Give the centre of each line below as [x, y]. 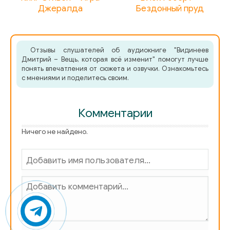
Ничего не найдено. [55, 132]
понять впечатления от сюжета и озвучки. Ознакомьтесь [115, 69]
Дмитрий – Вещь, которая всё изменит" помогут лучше [115, 60]
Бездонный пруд [170, 9]
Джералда [60, 9]
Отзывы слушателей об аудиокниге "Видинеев [119, 50]
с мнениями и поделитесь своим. [75, 78]
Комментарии [115, 113]
